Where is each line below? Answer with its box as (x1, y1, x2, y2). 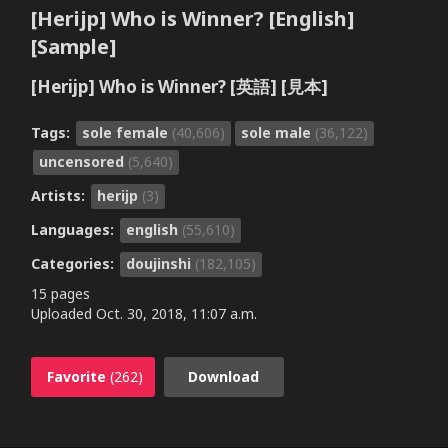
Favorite (46, 366, 110, 386)
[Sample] (30, 33, 116, 61)
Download (188, 366, 259, 386)
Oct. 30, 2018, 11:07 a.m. (95, 303, 257, 323)
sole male (240, 122, 315, 142)
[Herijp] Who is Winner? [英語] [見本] (30, 74, 328, 98)
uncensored (38, 151, 128, 171)
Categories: (30, 253, 118, 273)
